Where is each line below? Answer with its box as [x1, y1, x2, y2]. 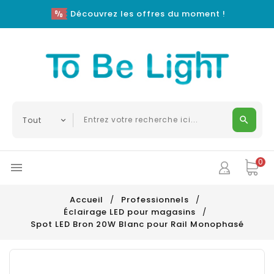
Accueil [70, 194, 106, 206]
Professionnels [121, 194, 189, 206]
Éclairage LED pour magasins [63, 206, 196, 218]
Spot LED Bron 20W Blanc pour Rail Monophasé [30, 218, 244, 230]
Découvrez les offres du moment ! [70, 7, 226, 20]
